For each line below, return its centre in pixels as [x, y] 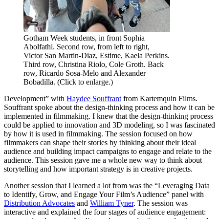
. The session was [161, 203]
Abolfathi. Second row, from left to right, [87, 46]
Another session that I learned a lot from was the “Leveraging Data [107, 185]
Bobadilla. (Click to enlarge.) [68, 82]
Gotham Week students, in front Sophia [84, 38]
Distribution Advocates [39, 203]
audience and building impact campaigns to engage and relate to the [108, 151]
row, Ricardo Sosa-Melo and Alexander [85, 73]
